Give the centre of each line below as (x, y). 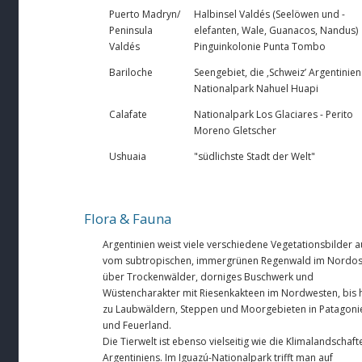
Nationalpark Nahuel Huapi (256, 88)
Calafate (129, 114)
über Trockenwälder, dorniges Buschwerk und (208, 276)
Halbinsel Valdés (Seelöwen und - (269, 14)
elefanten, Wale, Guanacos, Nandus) (276, 30)
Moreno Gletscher (235, 130)
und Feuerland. (137, 325)
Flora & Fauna (128, 218)
